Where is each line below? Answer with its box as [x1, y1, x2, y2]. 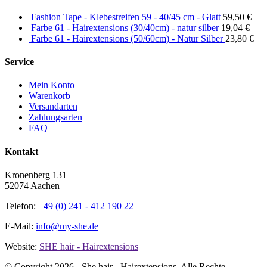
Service [5, 57, 34, 67]
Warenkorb [29, 91, 70, 101]
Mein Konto [29, 80, 74, 91]
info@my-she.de [36, 221, 98, 231]
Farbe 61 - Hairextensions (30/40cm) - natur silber [31, 22, 219, 33]
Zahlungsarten [29, 112, 82, 123]
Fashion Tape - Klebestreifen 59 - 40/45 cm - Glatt [31, 11, 221, 22]
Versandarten [29, 101, 77, 112]
